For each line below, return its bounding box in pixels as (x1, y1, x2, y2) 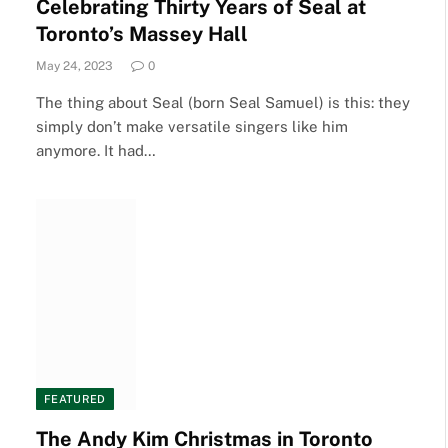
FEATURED (44, 393, 106, 405)
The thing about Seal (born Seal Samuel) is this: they (36, 93, 410, 111)
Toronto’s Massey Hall (36, 21, 248, 46)
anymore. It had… (36, 141, 156, 159)
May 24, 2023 (36, 58, 113, 73)
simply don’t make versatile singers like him (36, 117, 348, 135)
